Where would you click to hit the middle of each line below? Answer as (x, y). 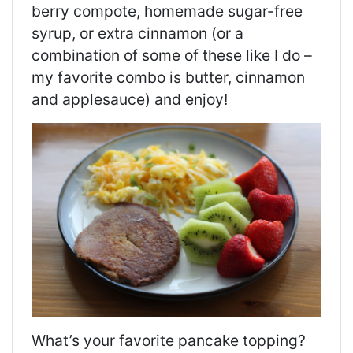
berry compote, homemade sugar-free (167, 11)
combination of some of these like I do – (172, 56)
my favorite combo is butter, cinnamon (168, 78)
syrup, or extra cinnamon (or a (137, 33)
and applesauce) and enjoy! (130, 100)
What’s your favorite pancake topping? (169, 340)
